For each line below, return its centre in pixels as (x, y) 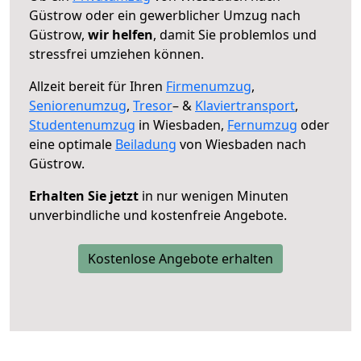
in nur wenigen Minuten (214, 195)
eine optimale (72, 144)
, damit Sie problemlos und (235, 34)
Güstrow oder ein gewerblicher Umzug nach (165, 15)
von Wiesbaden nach (241, 144)
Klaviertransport (245, 105)
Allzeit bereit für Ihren (98, 86)
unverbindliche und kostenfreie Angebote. (158, 215)
